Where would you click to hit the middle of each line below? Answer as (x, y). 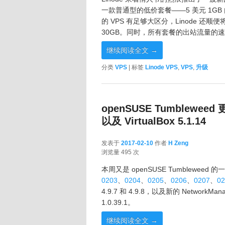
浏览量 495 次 (120, 152)
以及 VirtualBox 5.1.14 (154, 121)
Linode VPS (161, 67)
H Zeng (178, 143)
